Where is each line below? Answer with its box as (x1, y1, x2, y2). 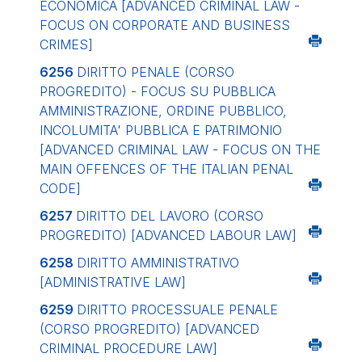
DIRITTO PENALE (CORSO (77, 64, 234, 80)
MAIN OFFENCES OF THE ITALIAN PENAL (40, 161, 293, 177)
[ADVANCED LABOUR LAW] (131, 227, 297, 243)
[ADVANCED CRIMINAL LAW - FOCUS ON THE (40, 141, 321, 158)
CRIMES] (40, 36, 93, 53)
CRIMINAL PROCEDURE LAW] (40, 340, 217, 356)
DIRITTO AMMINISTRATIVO (77, 255, 239, 271)
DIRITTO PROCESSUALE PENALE (77, 301, 278, 318)
